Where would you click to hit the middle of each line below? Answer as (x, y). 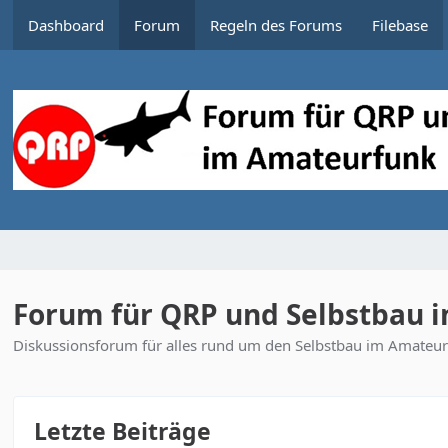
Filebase (400, 25)
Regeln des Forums (276, 25)
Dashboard (66, 25)
